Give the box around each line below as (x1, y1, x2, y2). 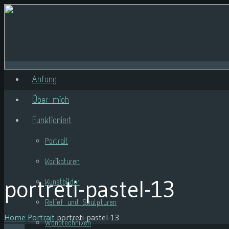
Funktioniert (32, 115, 72, 126)
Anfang (32, 74, 57, 85)
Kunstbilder (45, 177, 80, 187)
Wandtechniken (45, 218, 91, 227)
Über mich (32, 95, 69, 105)
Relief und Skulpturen (45, 198, 117, 207)
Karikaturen (45, 157, 80, 166)
